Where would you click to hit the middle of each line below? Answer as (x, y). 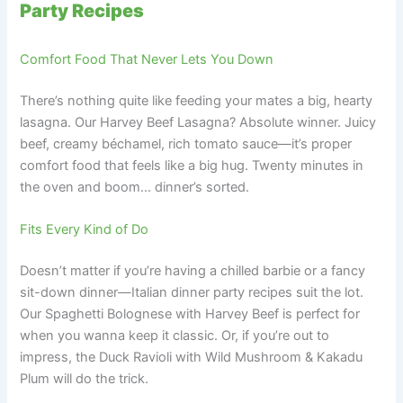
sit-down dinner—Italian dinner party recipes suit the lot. (192, 292)
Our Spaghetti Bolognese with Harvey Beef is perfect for (190, 313)
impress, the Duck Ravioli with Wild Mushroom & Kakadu (192, 357)
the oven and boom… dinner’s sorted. (135, 187)
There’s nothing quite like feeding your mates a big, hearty (197, 100)
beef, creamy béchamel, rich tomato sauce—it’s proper (186, 143)
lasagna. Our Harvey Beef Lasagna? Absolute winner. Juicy (198, 122)
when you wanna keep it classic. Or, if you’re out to (175, 335)
